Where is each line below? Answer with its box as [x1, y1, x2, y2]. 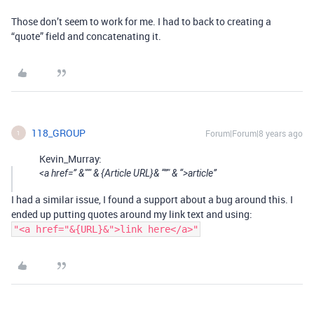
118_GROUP [32, 126, 86, 139]
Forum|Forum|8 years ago [205, 128, 303, 139]
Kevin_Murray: [39, 152, 102, 165]
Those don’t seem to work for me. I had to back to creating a [11, 15, 271, 28]
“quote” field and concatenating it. [11, 29, 161, 43]
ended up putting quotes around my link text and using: [11, 207, 252, 221]
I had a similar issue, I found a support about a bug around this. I [11, 193, 293, 206]
